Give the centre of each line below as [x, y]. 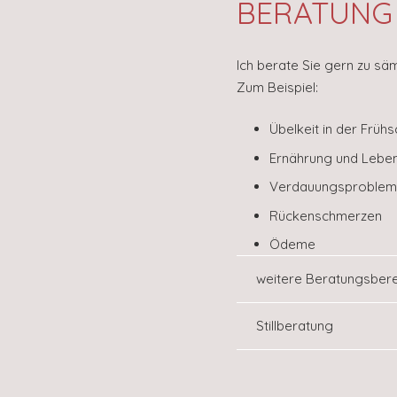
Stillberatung [295, 326]
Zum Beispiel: [277, 87]
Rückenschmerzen [326, 215]
